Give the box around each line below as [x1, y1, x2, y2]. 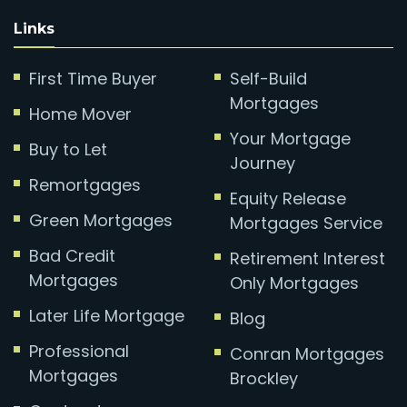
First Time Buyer [29, 66, 157, 90]
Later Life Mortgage [29, 303, 184, 327]
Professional [29, 339, 129, 362]
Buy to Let [29, 137, 107, 161]
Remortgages [29, 173, 141, 196]
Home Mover [29, 102, 132, 125]
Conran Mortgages [229, 342, 384, 365]
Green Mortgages [29, 208, 173, 232]
